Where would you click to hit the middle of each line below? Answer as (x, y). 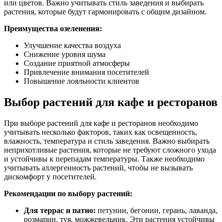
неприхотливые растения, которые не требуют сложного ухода (110, 150)
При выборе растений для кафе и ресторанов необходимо (101, 123)
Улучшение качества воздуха (72, 46)
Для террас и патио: (60, 211)
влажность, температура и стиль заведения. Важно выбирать (107, 141)
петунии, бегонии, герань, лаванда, (157, 211)
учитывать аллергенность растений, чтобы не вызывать (98, 168)
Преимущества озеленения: (53, 29)
